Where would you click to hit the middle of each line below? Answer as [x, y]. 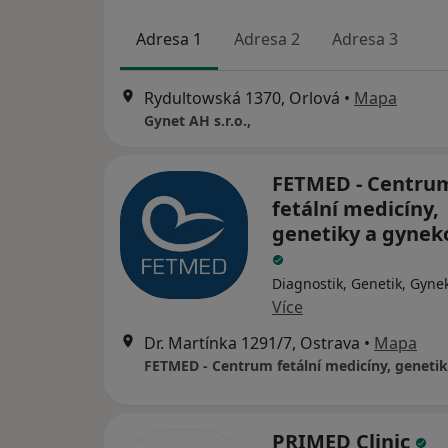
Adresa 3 [365, 39]
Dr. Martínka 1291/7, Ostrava [252, 343]
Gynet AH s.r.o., [197, 121]
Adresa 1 [169, 39]
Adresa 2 [267, 39]
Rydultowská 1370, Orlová [242, 98]
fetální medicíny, [355, 209]
